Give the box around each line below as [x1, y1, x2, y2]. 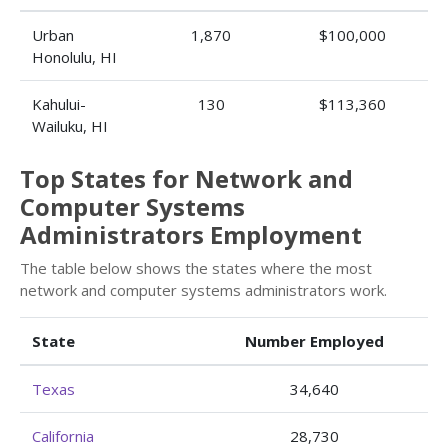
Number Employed [244, 331, 384, 351]
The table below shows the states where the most [20, 258, 372, 278]
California [32, 426, 94, 446]
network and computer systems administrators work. [20, 280, 387, 300]
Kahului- [32, 94, 86, 114]
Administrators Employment [20, 218, 362, 251]
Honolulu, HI [32, 47, 117, 67]
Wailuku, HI [32, 116, 108, 136]
